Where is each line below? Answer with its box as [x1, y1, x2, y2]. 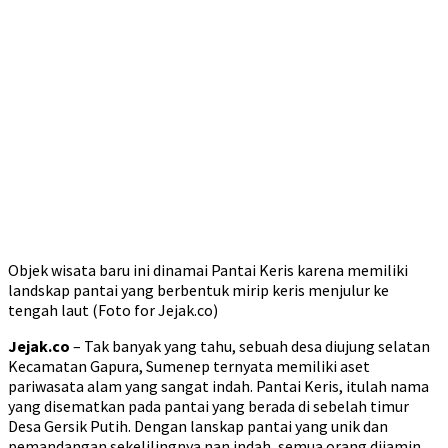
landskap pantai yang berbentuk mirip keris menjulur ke [8, 280, 389, 300]
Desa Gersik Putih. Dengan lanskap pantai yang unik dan [8, 416, 388, 436]
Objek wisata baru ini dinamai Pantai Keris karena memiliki [8, 260, 408, 280]
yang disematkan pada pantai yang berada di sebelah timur [8, 396, 409, 416]
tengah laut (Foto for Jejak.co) [8, 300, 218, 320]
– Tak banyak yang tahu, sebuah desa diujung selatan [70, 336, 430, 356]
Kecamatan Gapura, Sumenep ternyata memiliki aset [8, 356, 370, 376]
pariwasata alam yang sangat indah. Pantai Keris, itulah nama [8, 376, 429, 396]
